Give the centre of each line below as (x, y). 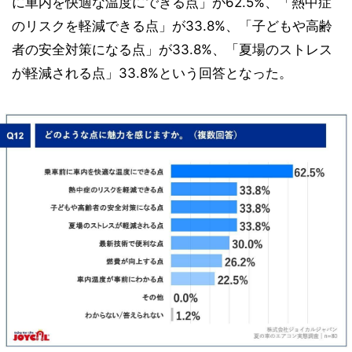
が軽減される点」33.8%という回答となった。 (152, 73)
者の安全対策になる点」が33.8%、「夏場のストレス (172, 49)
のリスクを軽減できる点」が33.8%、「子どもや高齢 (172, 26)
